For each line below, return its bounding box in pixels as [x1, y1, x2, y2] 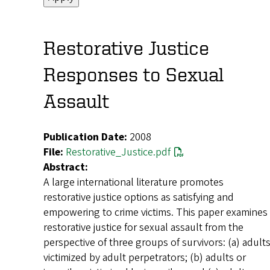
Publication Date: [43, 130, 127, 145]
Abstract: [43, 160, 88, 175]
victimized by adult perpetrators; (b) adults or [43, 250, 246, 266]
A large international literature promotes [43, 175, 224, 190]
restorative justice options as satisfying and [43, 190, 234, 206]
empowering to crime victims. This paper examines [43, 205, 268, 221]
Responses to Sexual [43, 63, 224, 84]
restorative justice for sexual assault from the [43, 220, 243, 236]
